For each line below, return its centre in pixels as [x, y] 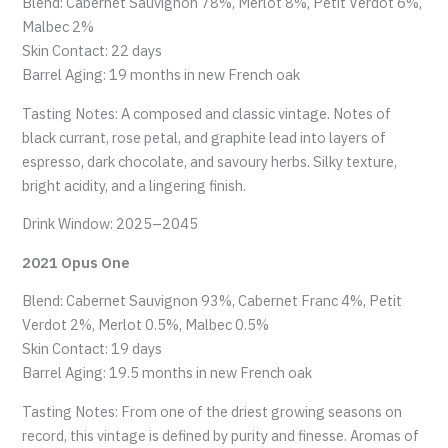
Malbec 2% [58, 26]
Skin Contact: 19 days [92, 349]
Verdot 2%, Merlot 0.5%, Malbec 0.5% [146, 325]
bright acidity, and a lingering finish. [134, 185]
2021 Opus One [76, 262]
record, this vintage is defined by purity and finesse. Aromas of [221, 435]
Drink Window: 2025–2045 [110, 224]
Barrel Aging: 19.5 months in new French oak [167, 373]
